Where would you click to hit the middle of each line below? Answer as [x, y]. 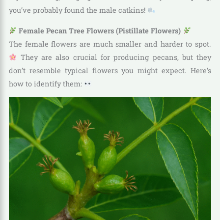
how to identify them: [46, 83]
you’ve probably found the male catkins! [78, 10]
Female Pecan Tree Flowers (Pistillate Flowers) [100, 30]
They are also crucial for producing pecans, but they [114, 57]
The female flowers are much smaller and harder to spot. [110, 44]
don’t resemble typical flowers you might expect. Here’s [110, 70]
